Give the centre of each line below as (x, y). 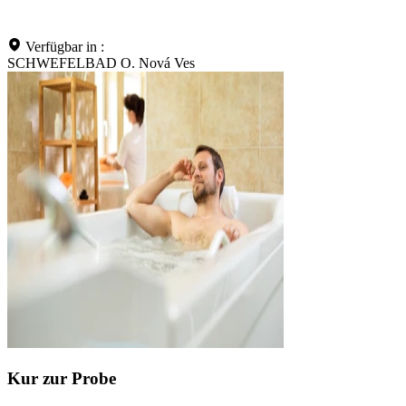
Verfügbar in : (65, 47)
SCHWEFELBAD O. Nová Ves (101, 63)
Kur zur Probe (62, 378)
